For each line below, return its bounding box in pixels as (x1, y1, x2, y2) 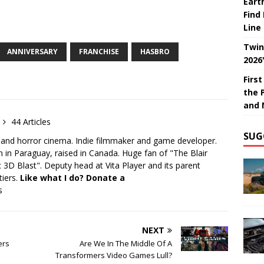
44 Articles (11, 116, 51, 128)
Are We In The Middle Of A (80, 238, 173, 249)
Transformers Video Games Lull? (55, 250, 173, 261)
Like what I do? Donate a (20, 172, 125, 184)
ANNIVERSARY (7, 47, 58, 57)
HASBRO (140, 47, 170, 57)
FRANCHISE (79, 47, 119, 57)
